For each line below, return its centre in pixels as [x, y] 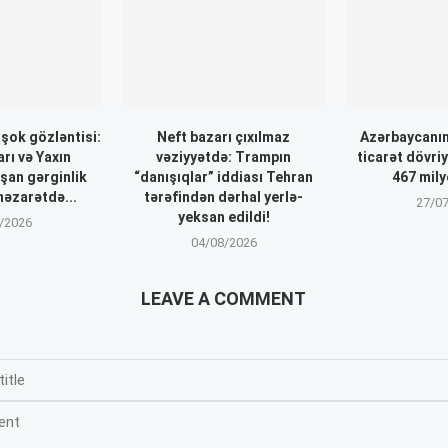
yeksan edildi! [223, 217]
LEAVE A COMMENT [224, 299]
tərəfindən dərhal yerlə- [224, 197]
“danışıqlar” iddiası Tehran [224, 177]
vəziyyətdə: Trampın [224, 157]
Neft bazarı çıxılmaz [224, 137]
